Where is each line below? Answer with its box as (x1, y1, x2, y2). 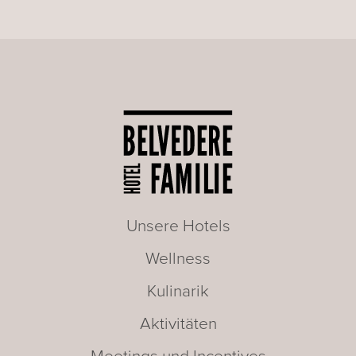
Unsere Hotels (126, 215, 230, 236)
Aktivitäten (139, 313, 217, 334)
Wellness (145, 248, 211, 269)
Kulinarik (147, 281, 209, 301)
